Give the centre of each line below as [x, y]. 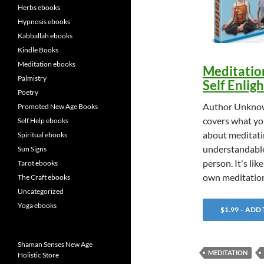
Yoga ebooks [37, 205]
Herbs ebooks [39, 7]
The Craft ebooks [44, 177]
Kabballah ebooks [45, 36]
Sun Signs [32, 149]
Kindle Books [38, 50]
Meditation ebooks [47, 64]
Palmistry [32, 78]
